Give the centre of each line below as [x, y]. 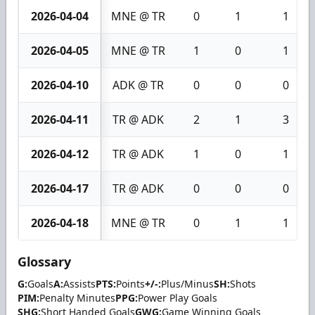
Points [130, 283]
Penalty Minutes [77, 297]
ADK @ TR [138, 85]
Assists [79, 283]
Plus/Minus [187, 283]
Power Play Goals [178, 297]
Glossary [44, 261]
